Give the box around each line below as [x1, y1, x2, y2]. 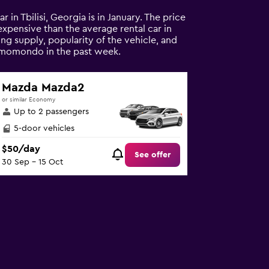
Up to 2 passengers [14, 107, 89, 116]
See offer [134, 151, 171, 160]
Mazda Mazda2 [2, 82, 85, 94]
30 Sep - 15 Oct [2, 158, 64, 167]
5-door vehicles [14, 124, 75, 133]
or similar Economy [2, 97, 56, 103]
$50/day [2, 144, 41, 154]
